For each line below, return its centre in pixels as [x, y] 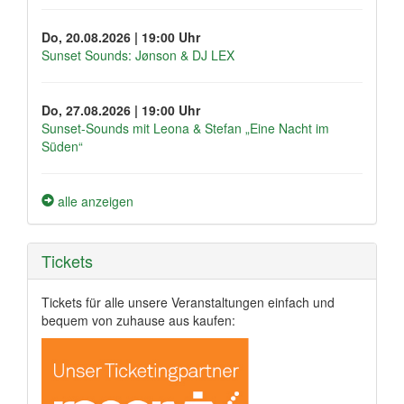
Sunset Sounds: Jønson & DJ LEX [138, 55]
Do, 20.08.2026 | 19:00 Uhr [121, 37]
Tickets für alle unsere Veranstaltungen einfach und [188, 302]
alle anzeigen [94, 201]
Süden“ [62, 146]
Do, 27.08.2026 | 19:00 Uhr [121, 110]
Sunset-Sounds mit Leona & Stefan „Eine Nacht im [185, 128]
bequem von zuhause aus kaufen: [138, 320]
